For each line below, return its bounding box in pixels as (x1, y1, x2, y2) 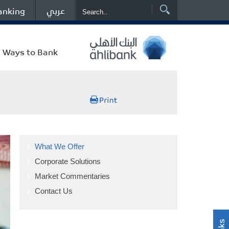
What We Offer (35, 142, 85, 151)
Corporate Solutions (35, 157, 101, 166)
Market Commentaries (35, 172, 110, 180)
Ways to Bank (2, 44, 58, 59)
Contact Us (35, 187, 73, 195)
